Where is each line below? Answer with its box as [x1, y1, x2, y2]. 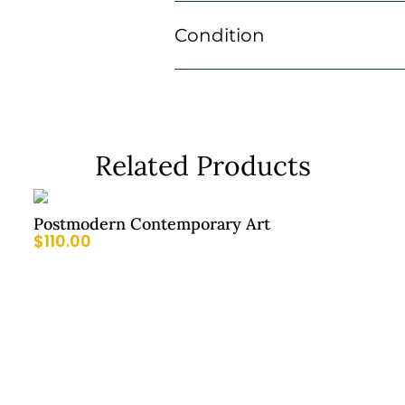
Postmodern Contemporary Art [33, 213, 270, 235]
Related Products [94, 148, 311, 184]
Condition [174, 24, 265, 47]
